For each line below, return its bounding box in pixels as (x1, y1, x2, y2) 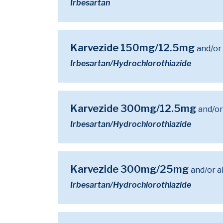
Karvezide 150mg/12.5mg (70, 42, 197, 54)
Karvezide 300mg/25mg (70, 163, 191, 175)
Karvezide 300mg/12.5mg (70, 103, 198, 114)
